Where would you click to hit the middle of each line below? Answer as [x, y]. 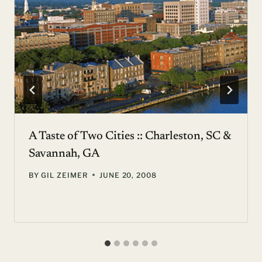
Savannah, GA [64, 154]
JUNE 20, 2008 [128, 175]
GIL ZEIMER [64, 175]
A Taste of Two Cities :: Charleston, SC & [130, 136]
